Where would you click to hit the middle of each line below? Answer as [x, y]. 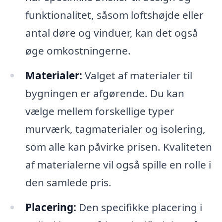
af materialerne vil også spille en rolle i [118, 164]
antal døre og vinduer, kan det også [111, 33]
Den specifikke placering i [139, 207]
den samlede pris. [68, 182]
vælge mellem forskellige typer [100, 111]
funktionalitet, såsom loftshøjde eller [114, 15]
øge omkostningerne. [78, 51]
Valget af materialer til [137, 75]
